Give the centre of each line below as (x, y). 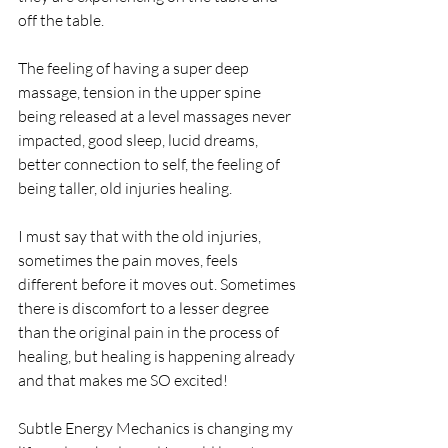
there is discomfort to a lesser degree (145, 308)
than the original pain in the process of (150, 332)
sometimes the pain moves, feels (129, 260)
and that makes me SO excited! (124, 380)
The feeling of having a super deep (135, 68)
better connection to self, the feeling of (150, 164)
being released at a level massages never (156, 116)
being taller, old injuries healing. (126, 188)
